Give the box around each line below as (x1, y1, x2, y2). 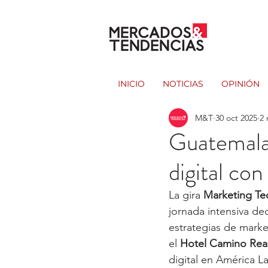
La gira (169, 188, 203, 202)
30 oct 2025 (215, 112, 257, 123)
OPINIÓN (221, 78, 260, 89)
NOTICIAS (163, 78, 203, 89)
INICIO (118, 78, 145, 89)
